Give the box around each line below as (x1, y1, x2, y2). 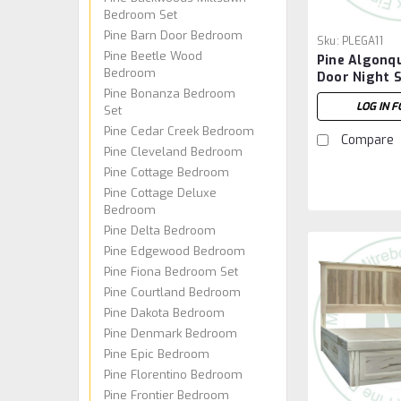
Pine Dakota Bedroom (104, 304, 225, 320)
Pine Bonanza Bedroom (104, 85, 235, 101)
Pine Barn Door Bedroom (104, 27, 243, 43)
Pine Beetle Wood (104, 47, 202, 64)
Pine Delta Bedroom (104, 222, 216, 238)
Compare (340, 132, 394, 149)
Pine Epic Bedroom (104, 346, 209, 362)
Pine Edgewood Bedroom (104, 243, 245, 259)
